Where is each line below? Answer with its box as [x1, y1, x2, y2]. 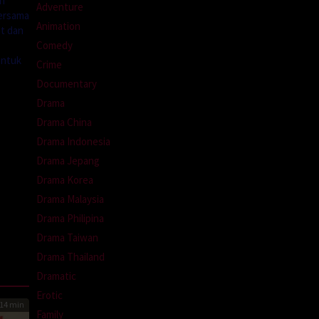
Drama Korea [36, 172, 93, 187]
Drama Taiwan [36, 230, 98, 244]
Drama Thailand [36, 249, 105, 263]
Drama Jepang [36, 153, 100, 167]
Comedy [36, 38, 73, 52]
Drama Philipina [36, 211, 104, 225]
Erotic [36, 288, 63, 302]
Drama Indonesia [36, 134, 110, 148]
